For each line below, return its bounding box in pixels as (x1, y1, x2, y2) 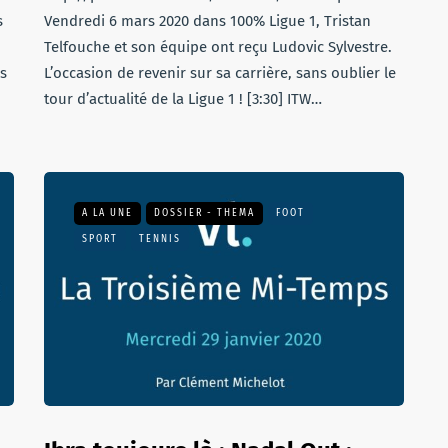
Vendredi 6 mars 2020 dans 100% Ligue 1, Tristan (44, 12, 371, 30)
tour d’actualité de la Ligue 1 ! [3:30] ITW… (44, 90, 322, 108)
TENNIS (139, 233, 181, 245)
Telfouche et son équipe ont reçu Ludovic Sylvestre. (44, 38, 392, 56)
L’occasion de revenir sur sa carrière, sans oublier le (44, 64, 396, 82)
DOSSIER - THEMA (154, 207, 255, 219)
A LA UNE (82, 207, 133, 219)
